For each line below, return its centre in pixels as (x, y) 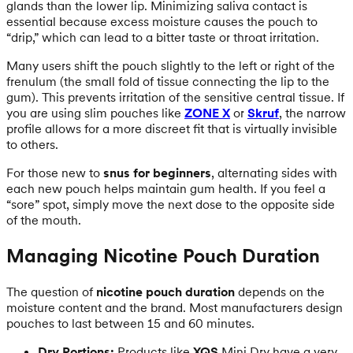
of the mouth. (44, 219)
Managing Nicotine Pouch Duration (163, 255)
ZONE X (207, 112)
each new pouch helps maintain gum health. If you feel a (166, 188)
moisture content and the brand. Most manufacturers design (175, 307)
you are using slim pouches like (95, 112)
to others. (32, 144)
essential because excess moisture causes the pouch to (162, 21)
